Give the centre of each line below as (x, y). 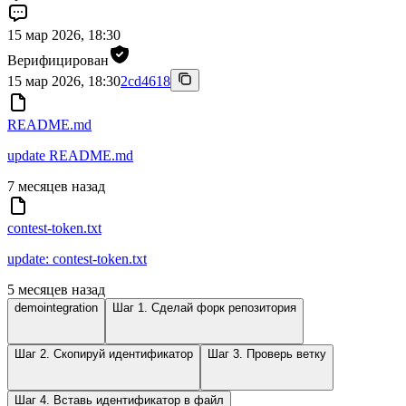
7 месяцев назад (56, 186)
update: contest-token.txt (77, 258)
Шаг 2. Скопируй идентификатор (104, 353)
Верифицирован (58, 60)
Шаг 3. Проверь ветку (267, 353)
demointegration (56, 307)
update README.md (70, 155)
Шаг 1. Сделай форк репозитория (204, 307)
